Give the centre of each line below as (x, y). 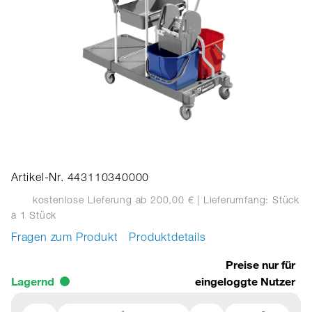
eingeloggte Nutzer (245, 281)
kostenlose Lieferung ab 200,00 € (112, 201)
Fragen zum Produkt (65, 239)
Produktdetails (167, 239)
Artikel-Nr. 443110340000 (80, 179)
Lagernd (33, 281)
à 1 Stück (34, 217)
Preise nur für (260, 265)
